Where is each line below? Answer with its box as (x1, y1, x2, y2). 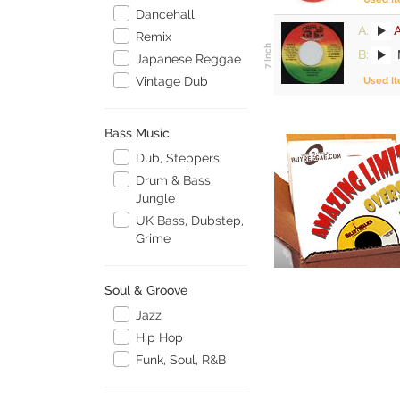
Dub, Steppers (136, 151, 221, 165)
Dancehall (136, 7, 196, 21)
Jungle (136, 191, 176, 205)
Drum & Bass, (136, 173, 214, 187)
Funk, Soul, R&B (136, 353, 227, 367)
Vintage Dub (136, 74, 209, 88)
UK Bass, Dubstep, (136, 213, 245, 228)
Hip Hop (136, 330, 184, 345)
